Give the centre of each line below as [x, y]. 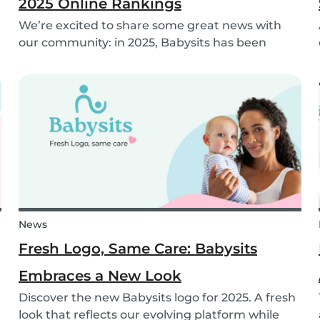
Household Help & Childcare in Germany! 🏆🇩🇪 [155, 77]
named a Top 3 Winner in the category [130, 60]
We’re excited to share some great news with [150, 26]
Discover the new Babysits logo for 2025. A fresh [157, 298]
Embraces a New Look [100, 276]
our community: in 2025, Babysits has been [142, 43]
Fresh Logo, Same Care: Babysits [138, 249]
